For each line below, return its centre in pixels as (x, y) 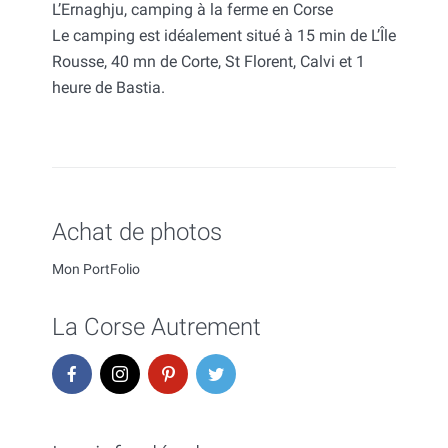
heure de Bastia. (108, 88)
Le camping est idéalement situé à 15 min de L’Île (224, 36)
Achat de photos (137, 231)
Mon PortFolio (96, 269)
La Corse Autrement (156, 327)
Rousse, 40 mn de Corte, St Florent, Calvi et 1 (208, 62)
